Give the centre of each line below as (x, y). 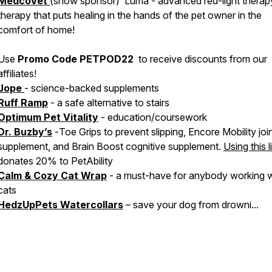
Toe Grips (81, 132)
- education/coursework (154, 117)
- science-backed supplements (92, 88)
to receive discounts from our (202, 59)
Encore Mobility (222, 132)
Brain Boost (97, 146)
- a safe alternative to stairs (109, 103)
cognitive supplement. (173, 146)
